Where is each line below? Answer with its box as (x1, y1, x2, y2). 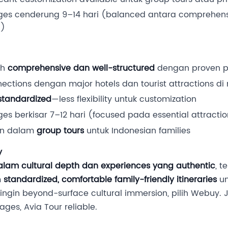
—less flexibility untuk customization (51, 93, 196, 106)
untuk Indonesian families (84, 124, 190, 137)
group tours (37, 124, 84, 137)
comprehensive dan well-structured (8, 62, 155, 75)
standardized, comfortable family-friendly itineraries (4, 173, 217, 186)
